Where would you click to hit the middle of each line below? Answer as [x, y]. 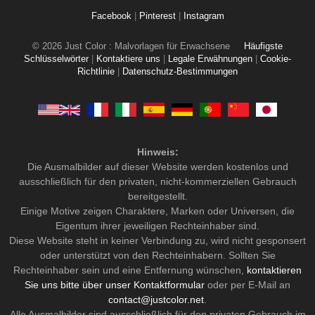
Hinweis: [157, 152]
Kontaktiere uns [128, 59]
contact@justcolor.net [156, 300]
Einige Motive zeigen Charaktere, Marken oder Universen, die [157, 211]
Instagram [204, 17]
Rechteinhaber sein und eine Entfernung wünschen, [130, 270]
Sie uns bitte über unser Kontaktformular [115, 285]
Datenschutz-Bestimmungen [180, 72]
